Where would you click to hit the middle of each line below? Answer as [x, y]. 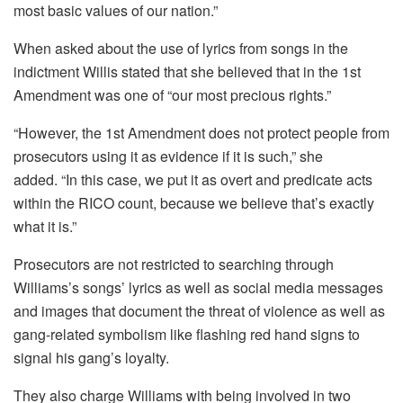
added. [36, 179]
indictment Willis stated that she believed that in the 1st [187, 71]
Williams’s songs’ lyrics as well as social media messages [198, 287]
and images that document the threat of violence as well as [199, 310]
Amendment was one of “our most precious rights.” [172, 94]
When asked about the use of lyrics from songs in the [181, 48]
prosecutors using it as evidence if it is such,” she [168, 156]
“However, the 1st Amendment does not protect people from [201, 132]
